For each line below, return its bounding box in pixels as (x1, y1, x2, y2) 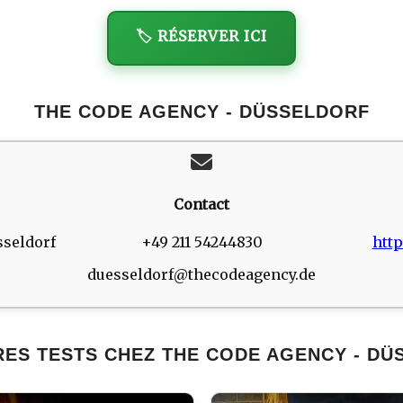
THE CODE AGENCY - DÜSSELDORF (33, 102, 370, 122)
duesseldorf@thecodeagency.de (87, 264, 316, 283)
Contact (174, 195, 229, 214)
